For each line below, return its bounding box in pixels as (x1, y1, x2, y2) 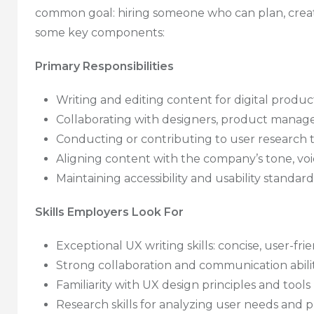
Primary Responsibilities (35, 59, 174, 73)
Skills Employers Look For (35, 205, 184, 219)
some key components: (35, 25, 165, 39)
